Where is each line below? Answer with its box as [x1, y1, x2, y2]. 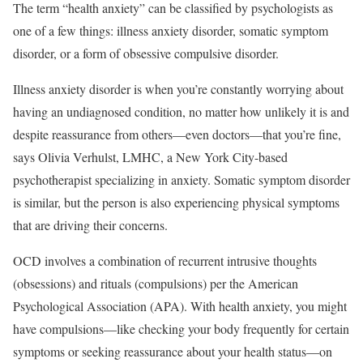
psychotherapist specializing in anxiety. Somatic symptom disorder [13, 170, 350, 188]
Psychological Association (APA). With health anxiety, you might [13, 297, 347, 314]
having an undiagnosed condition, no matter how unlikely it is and [13, 102, 349, 120]
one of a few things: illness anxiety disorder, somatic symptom [13, 21, 328, 39]
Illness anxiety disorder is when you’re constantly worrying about [13, 79, 344, 97]
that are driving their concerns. [13, 216, 168, 233]
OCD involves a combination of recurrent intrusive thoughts [13, 251, 317, 269]
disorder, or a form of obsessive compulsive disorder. [13, 44, 279, 62]
